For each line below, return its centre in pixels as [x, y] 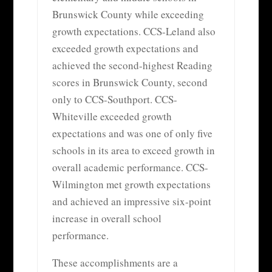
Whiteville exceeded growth [112, 116]
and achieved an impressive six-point [131, 201]
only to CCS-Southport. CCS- [114, 99]
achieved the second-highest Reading [132, 65]
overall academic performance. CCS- [130, 167]
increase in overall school [107, 218]
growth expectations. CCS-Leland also [134, 31]
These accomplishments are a [115, 262]
